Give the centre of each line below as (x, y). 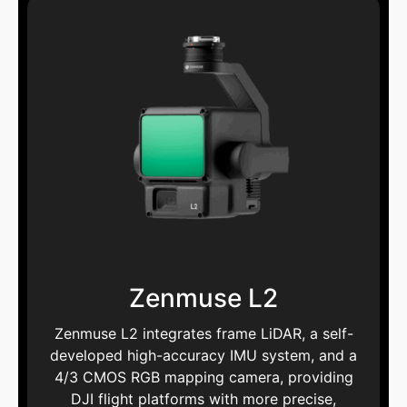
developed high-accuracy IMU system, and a (203, 356)
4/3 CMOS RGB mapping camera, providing (203, 377)
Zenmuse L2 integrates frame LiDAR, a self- (203, 334)
